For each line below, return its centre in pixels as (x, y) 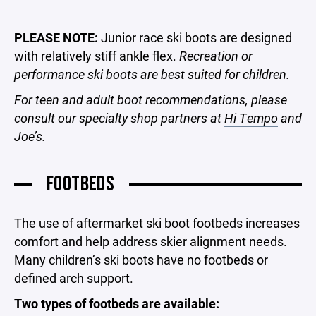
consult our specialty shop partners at (119, 118)
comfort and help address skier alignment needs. (151, 241)
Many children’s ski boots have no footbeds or (141, 260)
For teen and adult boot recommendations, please (151, 99)
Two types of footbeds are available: (117, 303)
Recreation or (216, 56)
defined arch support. (74, 278)
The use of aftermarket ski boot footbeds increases (157, 223)
